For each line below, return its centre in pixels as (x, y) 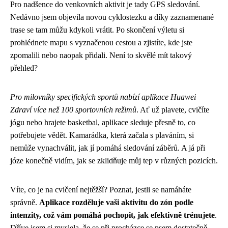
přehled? (24, 68)
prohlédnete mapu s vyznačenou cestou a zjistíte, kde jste (101, 42)
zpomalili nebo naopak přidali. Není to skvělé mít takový (101, 55)
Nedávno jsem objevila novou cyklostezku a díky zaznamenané (112, 17)
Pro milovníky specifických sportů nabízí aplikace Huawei (103, 97)
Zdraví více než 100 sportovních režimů (73, 109)
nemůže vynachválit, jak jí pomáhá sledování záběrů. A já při (108, 148)
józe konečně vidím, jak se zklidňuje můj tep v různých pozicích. (114, 160)
